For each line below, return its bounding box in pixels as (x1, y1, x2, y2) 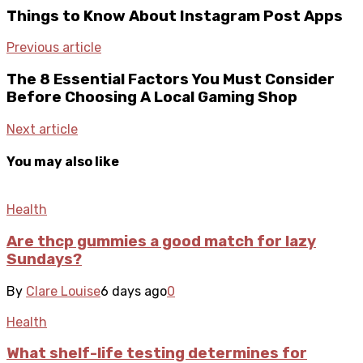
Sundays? (6, 250, 82, 268)
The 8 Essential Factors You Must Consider (6, 70, 335, 88)
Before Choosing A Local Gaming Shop (6, 88, 297, 106)
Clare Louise (26, 283, 100, 299)
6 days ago (100, 283, 167, 299)
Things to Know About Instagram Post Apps (6, 6, 343, 25)
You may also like (6, 153, 119, 169)
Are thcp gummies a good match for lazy (6, 232, 316, 250)
